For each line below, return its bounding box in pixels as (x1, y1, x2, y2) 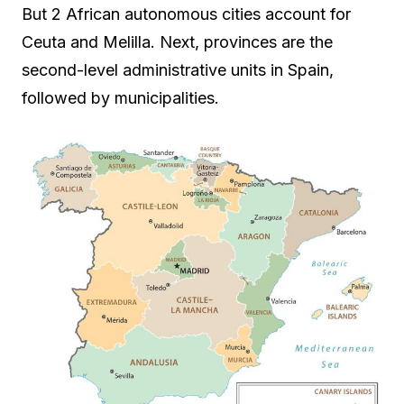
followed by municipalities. (22, 87, 219, 107)
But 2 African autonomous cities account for (22, 4, 351, 23)
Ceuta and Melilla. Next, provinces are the (22, 32, 333, 51)
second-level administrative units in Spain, (22, 60, 334, 79)
